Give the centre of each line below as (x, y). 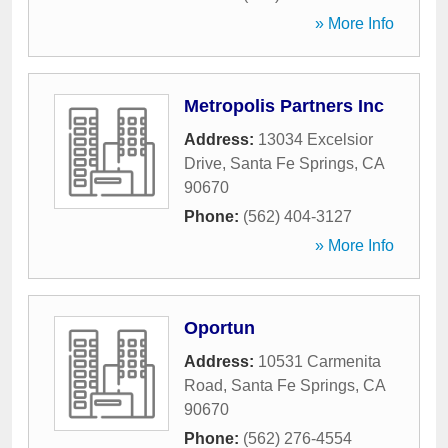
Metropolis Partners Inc (284, 106)
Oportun (219, 328)
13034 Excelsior (315, 139)
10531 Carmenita (319, 361)
